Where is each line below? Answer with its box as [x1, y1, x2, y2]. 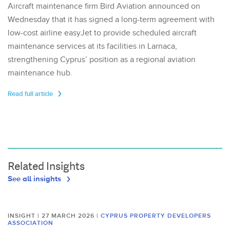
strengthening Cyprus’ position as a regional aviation [8, 55, 196, 65]
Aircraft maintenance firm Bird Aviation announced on [8, 2, 200, 12]
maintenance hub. [8, 68, 72, 79]
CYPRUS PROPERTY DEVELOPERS [101, 212, 211, 220]
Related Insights [8, 159, 85, 174]
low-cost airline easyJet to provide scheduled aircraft [8, 28, 197, 39]
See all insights [8, 174, 63, 183]
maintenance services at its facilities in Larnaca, [8, 42, 177, 52]
